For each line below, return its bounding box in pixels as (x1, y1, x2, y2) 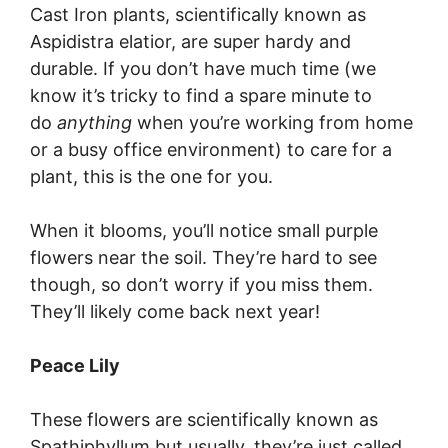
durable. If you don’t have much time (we (30, 58, 376, 79)
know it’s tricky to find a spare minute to (30, 85, 372, 106)
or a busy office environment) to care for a (30, 139, 392, 160)
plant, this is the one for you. (30, 166, 273, 187)
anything (57, 112, 132, 133)
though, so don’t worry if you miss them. (30, 274, 373, 295)
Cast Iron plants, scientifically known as (30, 4, 366, 25)
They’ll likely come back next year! (30, 301, 320, 322)
